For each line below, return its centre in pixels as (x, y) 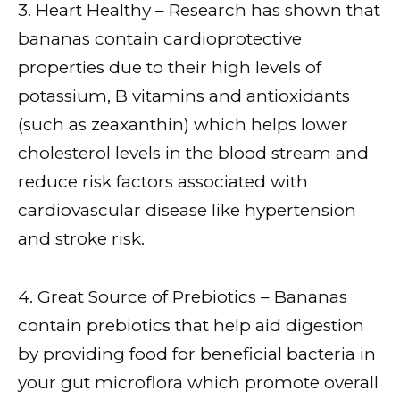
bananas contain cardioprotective (160, 39)
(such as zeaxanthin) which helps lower (183, 125)
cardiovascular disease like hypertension (187, 211)
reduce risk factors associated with (163, 182)
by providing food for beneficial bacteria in (197, 354)
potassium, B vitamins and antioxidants (184, 96)
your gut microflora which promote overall (198, 382)
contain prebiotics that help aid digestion (191, 325)
